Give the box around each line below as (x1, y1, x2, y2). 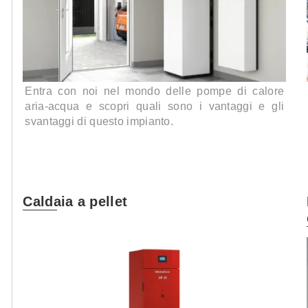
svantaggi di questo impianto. (25, 115, 174, 128)
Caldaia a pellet (23, 194, 128, 209)
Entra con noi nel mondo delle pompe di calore (25, 85, 285, 98)
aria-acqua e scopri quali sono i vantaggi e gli (25, 100, 285, 113)
